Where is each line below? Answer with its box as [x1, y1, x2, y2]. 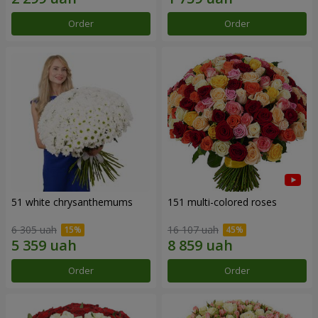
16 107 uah [168, 222, 219, 236]
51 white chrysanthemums [11, 195, 133, 209]
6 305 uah [11, 222, 57, 236]
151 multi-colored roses [168, 195, 277, 209]
